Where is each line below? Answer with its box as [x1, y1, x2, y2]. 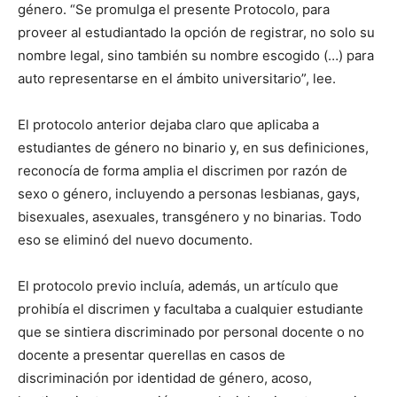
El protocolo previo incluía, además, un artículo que [18, 276, 339, 294]
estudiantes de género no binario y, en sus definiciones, [18, 138, 369, 156]
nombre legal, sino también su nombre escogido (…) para [18, 46, 374, 64]
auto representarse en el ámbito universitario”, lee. [18, 69, 336, 87]
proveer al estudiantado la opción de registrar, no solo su [18, 23, 375, 41]
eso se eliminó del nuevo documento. [18, 230, 253, 248]
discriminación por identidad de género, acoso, [18, 369, 312, 386]
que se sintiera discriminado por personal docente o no [18, 323, 364, 340]
